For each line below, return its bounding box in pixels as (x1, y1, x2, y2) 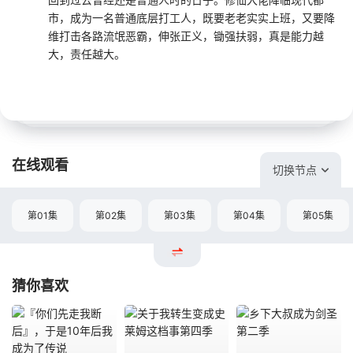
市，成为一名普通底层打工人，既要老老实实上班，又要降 (48, 10, 335, 24)
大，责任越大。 (48, 46, 128, 61)
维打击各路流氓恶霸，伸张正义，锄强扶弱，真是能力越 (48, 28, 324, 43)
